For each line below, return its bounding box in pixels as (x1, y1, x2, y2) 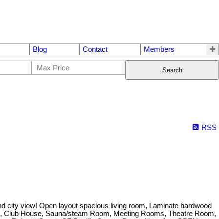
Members (143, 45, 175, 54)
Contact (83, 45, 108, 54)
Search (162, 66, 182, 74)
